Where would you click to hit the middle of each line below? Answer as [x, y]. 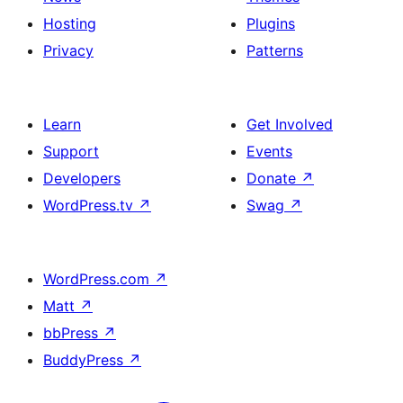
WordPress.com [99, 279]
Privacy [68, 50]
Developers [82, 178]
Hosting [70, 23]
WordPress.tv [90, 205]
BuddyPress [85, 360]
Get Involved [290, 124]
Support [71, 151]
